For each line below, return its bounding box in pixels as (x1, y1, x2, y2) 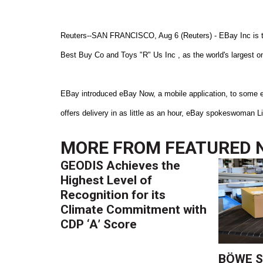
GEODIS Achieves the (60, 158, 181, 173)
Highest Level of (60, 173, 153, 187)
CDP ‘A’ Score (60, 217, 137, 231)
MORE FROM (60, 137, 166, 158)
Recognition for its (60, 187, 166, 202)
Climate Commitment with (60, 202, 207, 217)
